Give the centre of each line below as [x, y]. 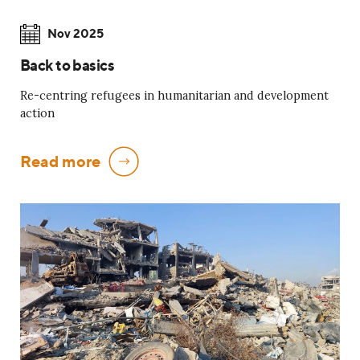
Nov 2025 [76, 33]
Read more [60, 162]
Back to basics [67, 65]
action [37, 114]
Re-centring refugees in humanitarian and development [174, 96]
